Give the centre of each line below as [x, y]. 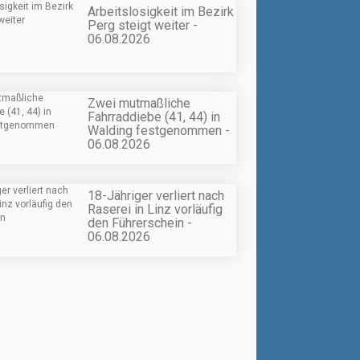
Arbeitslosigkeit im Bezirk [161, 12]
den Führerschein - [140, 223]
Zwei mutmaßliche [139, 104]
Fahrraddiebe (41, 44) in [154, 117]
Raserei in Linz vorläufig [155, 209]
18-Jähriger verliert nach [156, 195]
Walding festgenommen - [159, 131]
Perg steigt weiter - [143, 26]
